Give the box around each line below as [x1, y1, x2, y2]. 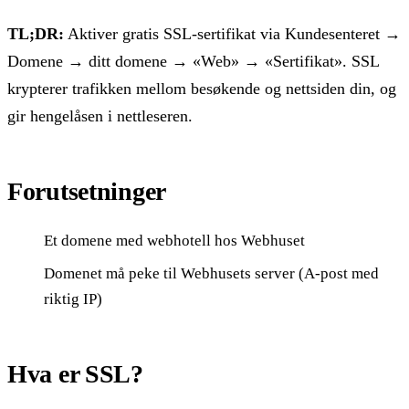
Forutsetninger [7, 177, 167, 206]
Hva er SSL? [7, 360, 143, 389]
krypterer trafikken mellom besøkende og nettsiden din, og [7, 79, 396, 99]
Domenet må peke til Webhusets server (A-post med [44, 265, 379, 283]
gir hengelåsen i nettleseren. [7, 107, 193, 126]
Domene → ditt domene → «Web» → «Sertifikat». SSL [7, 52, 379, 71]
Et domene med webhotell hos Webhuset [44, 232, 305, 250]
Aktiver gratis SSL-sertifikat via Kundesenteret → [64, 25, 401, 44]
